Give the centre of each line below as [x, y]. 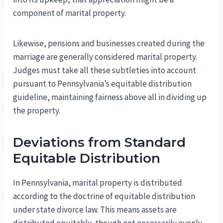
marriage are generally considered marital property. [105, 56]
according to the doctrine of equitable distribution [104, 196]
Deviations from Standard [100, 142]
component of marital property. [70, 13]
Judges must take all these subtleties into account [105, 70]
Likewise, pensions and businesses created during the [109, 43]
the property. [37, 110]
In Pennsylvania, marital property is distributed [98, 182]
